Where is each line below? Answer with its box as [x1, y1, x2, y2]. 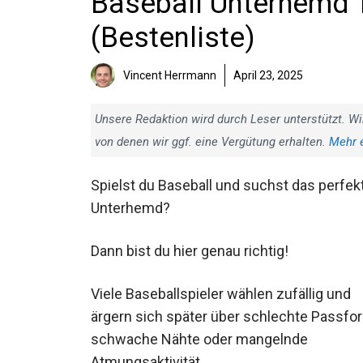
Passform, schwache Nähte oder [91, 331, 302, 348]
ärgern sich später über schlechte [91, 308, 308, 326]
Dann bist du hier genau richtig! [91, 242, 288, 260]
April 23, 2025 [233, 69, 303, 82]
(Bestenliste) [91, 21, 255, 54]
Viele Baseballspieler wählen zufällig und [91, 285, 351, 303]
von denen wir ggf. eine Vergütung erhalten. [95, 135, 329, 149]
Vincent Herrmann [123, 69, 216, 82]
